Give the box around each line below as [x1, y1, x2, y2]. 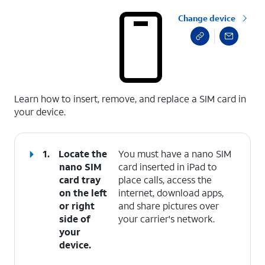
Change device [178, 12, 235, 24]
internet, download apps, [118, 186, 224, 199]
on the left [59, 186, 108, 199]
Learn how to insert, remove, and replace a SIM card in [14, 92, 246, 105]
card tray [59, 173, 101, 186]
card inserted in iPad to [118, 160, 218, 173]
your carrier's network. [118, 212, 215, 225]
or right [59, 199, 95, 212]
